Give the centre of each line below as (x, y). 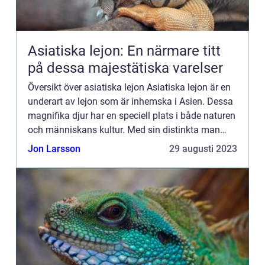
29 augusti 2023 (203, 149)
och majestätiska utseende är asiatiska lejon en (127, 144)
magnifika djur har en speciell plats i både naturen (132, 116)
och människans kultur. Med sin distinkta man (124, 130)
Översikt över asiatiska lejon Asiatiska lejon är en (129, 87)
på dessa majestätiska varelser (125, 68)
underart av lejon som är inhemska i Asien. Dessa (130, 101)
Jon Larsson (54, 149)
